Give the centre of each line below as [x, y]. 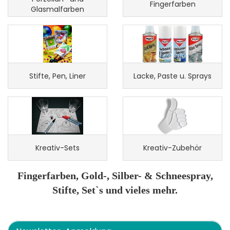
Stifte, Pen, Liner [57, 76]
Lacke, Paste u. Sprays [172, 76]
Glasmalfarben [57, 9]
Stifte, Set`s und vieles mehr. [115, 190]
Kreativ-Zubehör [172, 148]
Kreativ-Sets [57, 148]
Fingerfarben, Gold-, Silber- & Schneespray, [115, 176]
